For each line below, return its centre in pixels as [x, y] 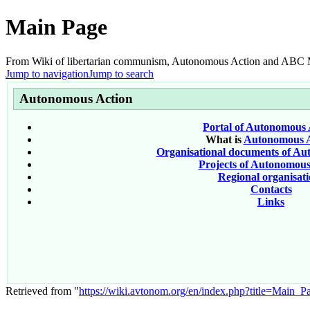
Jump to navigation [47, 73]
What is [224, 139]
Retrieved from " [42, 291]
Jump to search [121, 73]
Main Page [56, 27]
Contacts [271, 189]
